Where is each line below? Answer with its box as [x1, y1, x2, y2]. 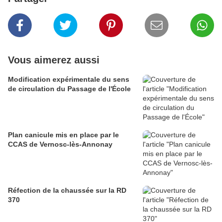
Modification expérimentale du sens [8, 75, 129, 84]
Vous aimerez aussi [8, 55, 100, 66]
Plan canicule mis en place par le [8, 131, 119, 139]
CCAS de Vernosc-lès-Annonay [8, 140, 112, 149]
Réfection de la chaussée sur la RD [8, 186, 126, 195]
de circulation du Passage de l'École [8, 85, 131, 93]
